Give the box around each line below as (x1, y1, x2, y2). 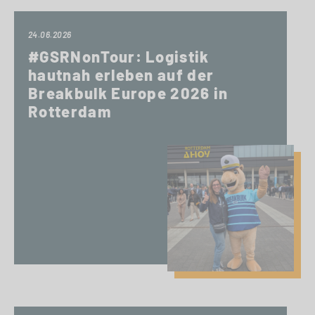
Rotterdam (28, 102, 111, 120)
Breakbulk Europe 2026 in (28, 84, 229, 102)
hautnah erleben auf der (28, 65, 214, 84)
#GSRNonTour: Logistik (28, 47, 210, 65)
